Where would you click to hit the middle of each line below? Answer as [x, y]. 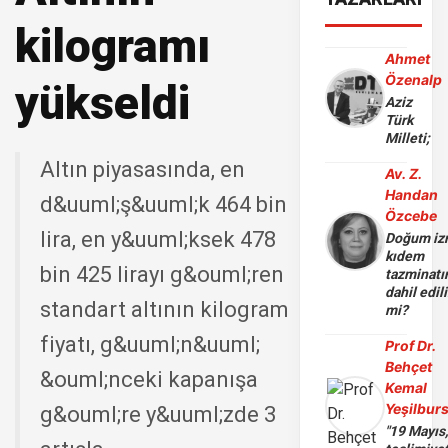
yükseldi [102, 103]
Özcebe [411, 215]
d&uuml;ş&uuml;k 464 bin [163, 204]
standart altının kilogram [164, 309]
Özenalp [414, 79]
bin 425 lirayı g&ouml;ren [162, 274]
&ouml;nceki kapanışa [149, 379]
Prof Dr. [411, 345]
